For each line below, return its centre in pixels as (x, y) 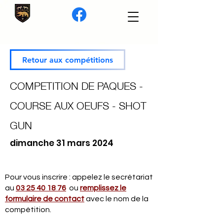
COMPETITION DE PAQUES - (76, 85)
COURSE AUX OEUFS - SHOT (78, 105)
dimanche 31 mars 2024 (62, 143)
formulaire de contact (45, 199)
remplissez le (103, 188)
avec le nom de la (116, 199)
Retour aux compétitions (68, 60)
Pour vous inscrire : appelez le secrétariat (79, 177)
